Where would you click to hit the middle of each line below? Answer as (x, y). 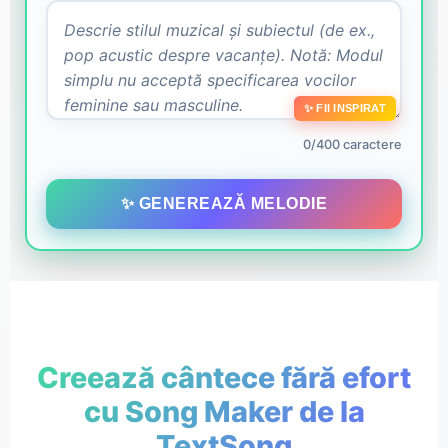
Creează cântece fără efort (224, 377)
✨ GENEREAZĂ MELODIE (224, 204)
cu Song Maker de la (224, 411)
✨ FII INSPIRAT (344, 108)
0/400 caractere (352, 145)
